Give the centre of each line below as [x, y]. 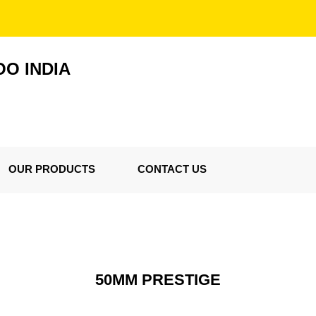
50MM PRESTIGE [158, 280]
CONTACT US [172, 169]
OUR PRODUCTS [52, 169]
